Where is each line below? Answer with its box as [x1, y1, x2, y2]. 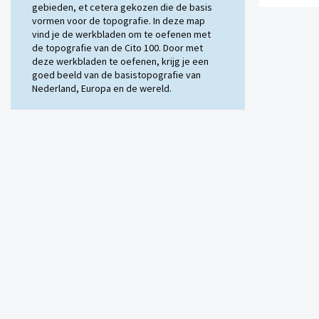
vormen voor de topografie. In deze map [32, 14, 205, 28]
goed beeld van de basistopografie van [32, 68, 201, 82]
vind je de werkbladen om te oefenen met [32, 28, 211, 41]
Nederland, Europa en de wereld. [32, 82, 172, 95]
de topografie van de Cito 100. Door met [32, 41, 203, 55]
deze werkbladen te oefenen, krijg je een [32, 55, 209, 68]
